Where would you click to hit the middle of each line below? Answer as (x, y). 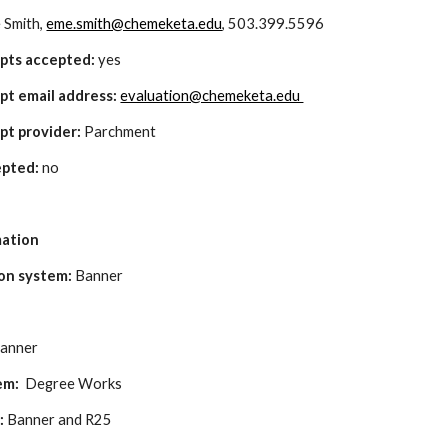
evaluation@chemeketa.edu (212, 95)
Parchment (120, 131)
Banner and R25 (60, 419)
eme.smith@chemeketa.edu (134, 23)
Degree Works (72, 383)
